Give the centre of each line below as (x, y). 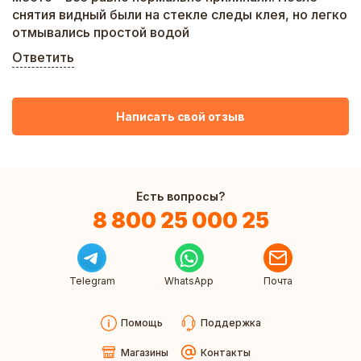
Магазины (144, 352)
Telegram (92, 281)
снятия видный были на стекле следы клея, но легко (180, 15)
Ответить (43, 57)
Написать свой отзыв (180, 116)
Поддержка (230, 323)
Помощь (141, 323)
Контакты (225, 352)
